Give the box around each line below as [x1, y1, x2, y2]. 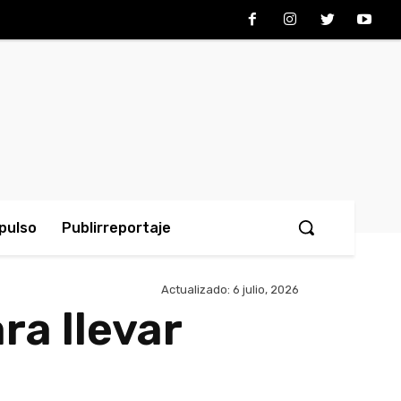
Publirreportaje [62, 219, 171, 236]
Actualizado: [161, 283, 230, 297]
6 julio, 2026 [233, 283, 299, 297]
